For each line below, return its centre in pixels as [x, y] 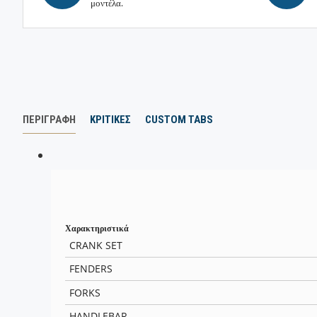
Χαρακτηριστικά [97, 229]
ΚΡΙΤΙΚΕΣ [110, 119]
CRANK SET [96, 245]
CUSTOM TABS [179, 119]
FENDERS [91, 269]
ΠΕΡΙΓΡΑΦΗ [49, 119]
